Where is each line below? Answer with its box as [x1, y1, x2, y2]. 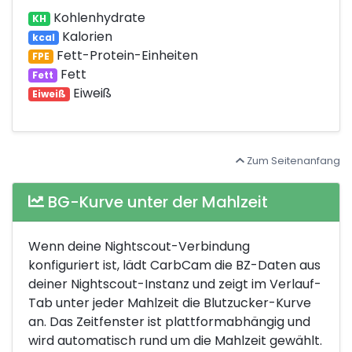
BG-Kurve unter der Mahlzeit [44, 190, 268, 213]
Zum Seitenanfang [244, 153, 340, 167]
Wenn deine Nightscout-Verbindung [28, 236, 250, 255]
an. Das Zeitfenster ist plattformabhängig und [28, 312, 310, 331]
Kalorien [58, 27, 112, 46]
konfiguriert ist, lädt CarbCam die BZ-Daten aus [28, 255, 321, 274]
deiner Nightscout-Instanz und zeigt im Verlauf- [28, 274, 321, 293]
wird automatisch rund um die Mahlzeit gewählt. [28, 331, 322, 350]
